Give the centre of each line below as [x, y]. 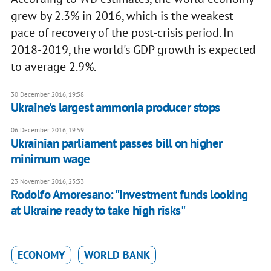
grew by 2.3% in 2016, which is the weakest [122, 16]
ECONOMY [41, 255]
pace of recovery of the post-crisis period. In [122, 33]
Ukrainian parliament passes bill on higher [116, 143]
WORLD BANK [117, 255]
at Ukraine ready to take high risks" [98, 211]
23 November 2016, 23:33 [47, 182]
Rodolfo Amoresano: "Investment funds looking [129, 195]
